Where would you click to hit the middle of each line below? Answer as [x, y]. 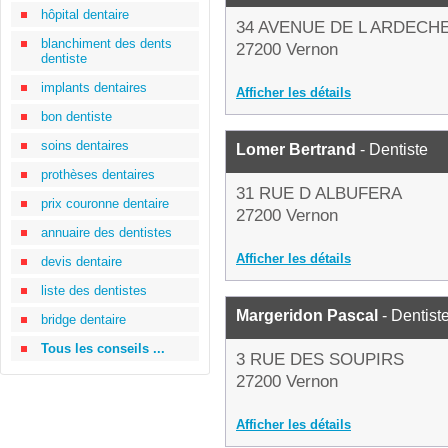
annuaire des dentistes [106, 232]
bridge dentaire [83, 319]
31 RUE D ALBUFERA [319, 193]
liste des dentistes [94, 290]
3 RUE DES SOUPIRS [320, 359]
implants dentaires [94, 87]
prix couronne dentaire [105, 203]
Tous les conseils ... [103, 348]
